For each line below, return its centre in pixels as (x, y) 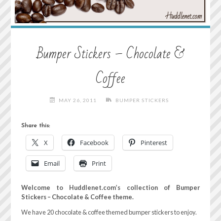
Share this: (35, 126)
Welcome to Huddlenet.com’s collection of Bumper (110, 187)
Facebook (94, 142)
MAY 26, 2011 (78, 100)
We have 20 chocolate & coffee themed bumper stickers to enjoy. (109, 212)
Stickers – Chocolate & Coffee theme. (77, 197)
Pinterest (154, 142)
